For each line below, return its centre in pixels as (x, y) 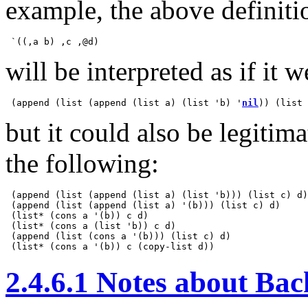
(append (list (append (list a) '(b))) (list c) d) (143, 206)
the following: (82, 164)
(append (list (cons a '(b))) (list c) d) (118, 236)
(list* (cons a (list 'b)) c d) (91, 226)
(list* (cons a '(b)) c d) (77, 216)
